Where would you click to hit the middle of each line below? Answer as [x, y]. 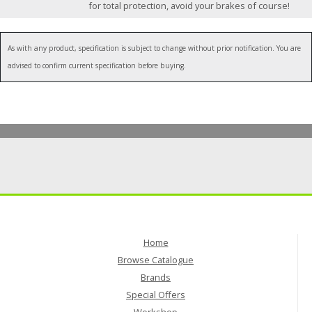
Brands [156, 278]
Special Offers [156, 295]
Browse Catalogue [156, 260]
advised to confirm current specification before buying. [97, 66]
